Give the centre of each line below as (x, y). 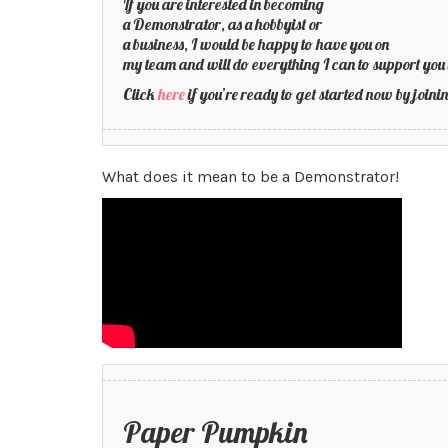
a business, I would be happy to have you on (256, 44)
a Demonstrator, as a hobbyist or (222, 24)
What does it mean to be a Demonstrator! (250, 176)
